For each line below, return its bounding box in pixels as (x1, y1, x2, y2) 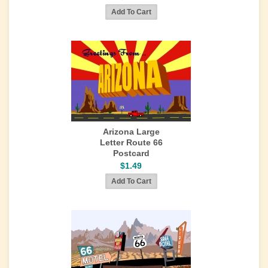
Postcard (112, 148, 150, 158)
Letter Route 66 (99, 138, 163, 147)
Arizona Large (102, 127, 160, 136)
